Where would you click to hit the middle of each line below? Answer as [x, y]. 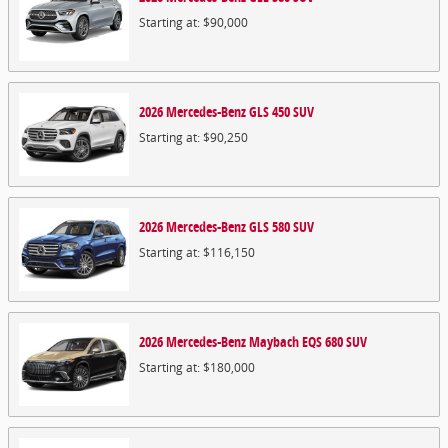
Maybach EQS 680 [296, 341]
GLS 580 [269, 226]
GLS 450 [269, 111]
